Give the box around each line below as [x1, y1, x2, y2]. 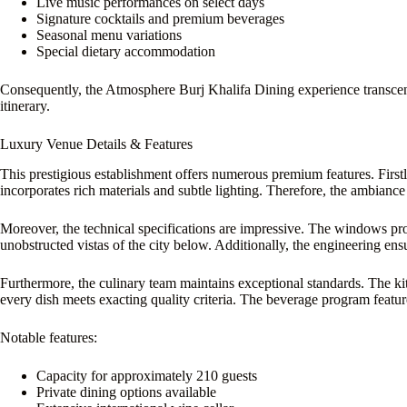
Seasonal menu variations [36, 27, 182, 44]
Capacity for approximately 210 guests [36, 367, 257, 383]
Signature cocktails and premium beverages [36, 11, 284, 27]
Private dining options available [36, 383, 216, 400]
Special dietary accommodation [36, 44, 215, 60]
